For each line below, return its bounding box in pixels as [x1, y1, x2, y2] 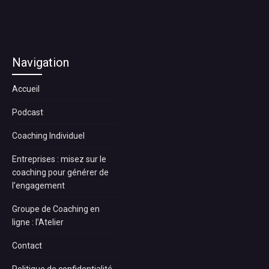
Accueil [12, 83, 40, 94]
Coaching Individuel [12, 130, 85, 141]
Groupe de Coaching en [12, 204, 100, 214]
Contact [12, 240, 42, 250]
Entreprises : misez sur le [12, 154, 106, 164]
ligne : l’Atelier [12, 217, 64, 227]
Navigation [12, 55, 69, 70]
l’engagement [12, 180, 65, 190]
